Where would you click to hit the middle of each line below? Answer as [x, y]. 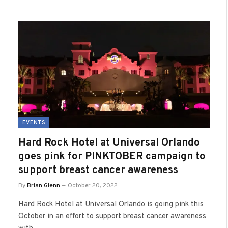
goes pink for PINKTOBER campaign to [112, 157]
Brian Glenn [44, 186]
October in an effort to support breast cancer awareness [112, 217]
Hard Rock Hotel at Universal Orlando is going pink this [111, 204]
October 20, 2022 [93, 186]
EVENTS [34, 123]
